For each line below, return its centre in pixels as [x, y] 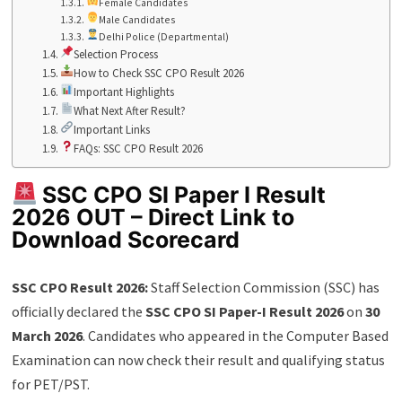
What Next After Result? [129, 111]
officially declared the [78, 311]
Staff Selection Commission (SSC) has [263, 287]
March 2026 [47, 335]
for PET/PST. [50, 384]
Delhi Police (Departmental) [163, 37]
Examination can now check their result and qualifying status [198, 359]
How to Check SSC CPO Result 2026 [158, 74]
